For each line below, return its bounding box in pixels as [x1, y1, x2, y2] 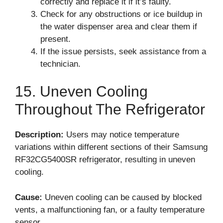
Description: [15, 130, 64, 139]
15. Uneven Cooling [15, 83, 148, 100]
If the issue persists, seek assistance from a [40, 46, 206, 56]
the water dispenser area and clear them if [40, 21, 197, 31]
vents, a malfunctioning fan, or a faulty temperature [15, 205, 205, 215]
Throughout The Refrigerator [15, 101, 205, 117]
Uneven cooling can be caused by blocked [42, 192, 202, 202]
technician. [40, 59, 81, 69]
